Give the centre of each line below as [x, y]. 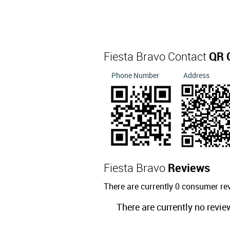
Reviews [189, 169]
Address [196, 76]
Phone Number [135, 76]
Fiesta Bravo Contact [156, 57]
